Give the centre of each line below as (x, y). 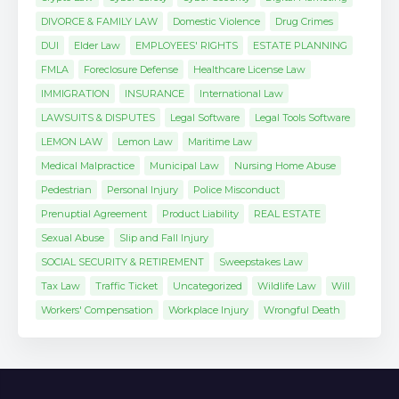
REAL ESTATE (287, 214)
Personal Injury (142, 190)
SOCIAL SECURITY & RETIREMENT (122, 262)
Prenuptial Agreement (94, 214)
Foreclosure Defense (131, 69)
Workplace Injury (208, 310)
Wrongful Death (302, 310)
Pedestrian (66, 190)
